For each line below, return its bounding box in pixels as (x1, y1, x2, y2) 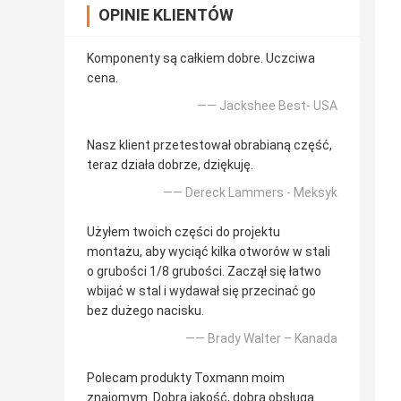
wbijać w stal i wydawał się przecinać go (87, 284, 316, 299)
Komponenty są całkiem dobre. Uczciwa (87, 51, 315, 66)
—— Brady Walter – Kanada (185, 331, 337, 346)
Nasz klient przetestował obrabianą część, (87, 138, 332, 153)
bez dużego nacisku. (87, 303, 204, 319)
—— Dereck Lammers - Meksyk (163, 185, 337, 200)
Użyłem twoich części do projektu (87, 225, 280, 240)
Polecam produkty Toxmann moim (87, 371, 285, 386)
